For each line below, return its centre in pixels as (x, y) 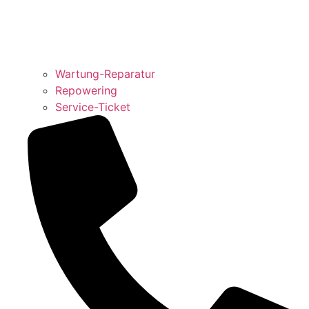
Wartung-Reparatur (105, 73)
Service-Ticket (93, 107)
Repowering (86, 90)
